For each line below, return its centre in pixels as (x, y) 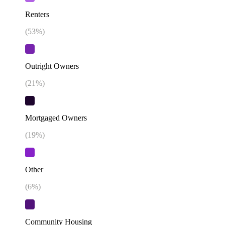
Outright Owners (52, 66)
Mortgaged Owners (56, 118)
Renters (37, 14)
